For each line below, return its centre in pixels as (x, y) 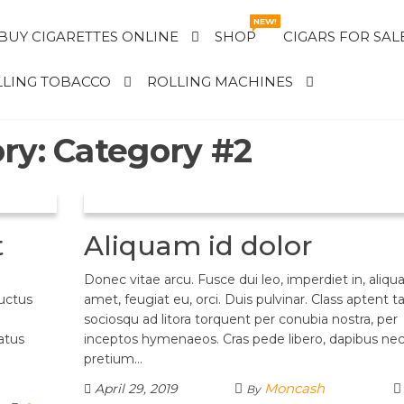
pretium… (113, 359)
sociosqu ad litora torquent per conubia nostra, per (240, 319)
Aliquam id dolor (198, 246)
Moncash (294, 388)
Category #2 (153, 151)
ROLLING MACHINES (220, 82)
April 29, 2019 (134, 389)
